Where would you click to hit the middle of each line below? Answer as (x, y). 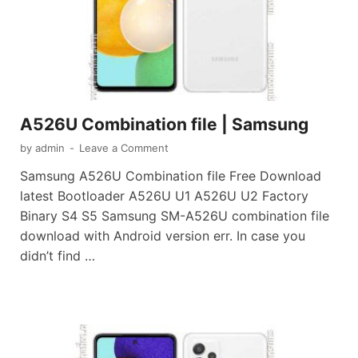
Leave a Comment (124, 148)
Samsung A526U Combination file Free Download (171, 176)
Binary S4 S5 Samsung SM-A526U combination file (175, 216)
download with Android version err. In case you (163, 236)
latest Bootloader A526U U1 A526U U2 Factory (164, 196)
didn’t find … (58, 256)
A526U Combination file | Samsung (164, 125)
